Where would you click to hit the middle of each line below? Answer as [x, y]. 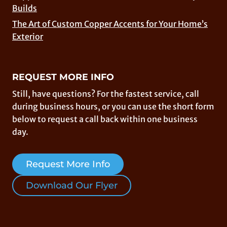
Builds [25, 8]
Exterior [28, 37]
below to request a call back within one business [105, 119]
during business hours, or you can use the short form [113, 107]
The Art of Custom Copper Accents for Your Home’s [110, 24]
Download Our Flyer [72, 186]
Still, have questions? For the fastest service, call [106, 94]
